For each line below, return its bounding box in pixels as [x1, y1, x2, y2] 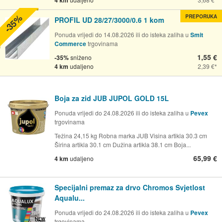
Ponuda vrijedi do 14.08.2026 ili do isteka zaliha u [55, 30, 190, 39]
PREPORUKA [185, 13, 218, 20]
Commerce [55, 39, 86, 49]
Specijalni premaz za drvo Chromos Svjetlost [55, 182, 205, 193]
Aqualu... [55, 193, 85, 203]
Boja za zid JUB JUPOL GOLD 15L [55, 93, 169, 104]
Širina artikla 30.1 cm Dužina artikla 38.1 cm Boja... [55, 140, 191, 149]
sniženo [69, 53, 92, 62]
